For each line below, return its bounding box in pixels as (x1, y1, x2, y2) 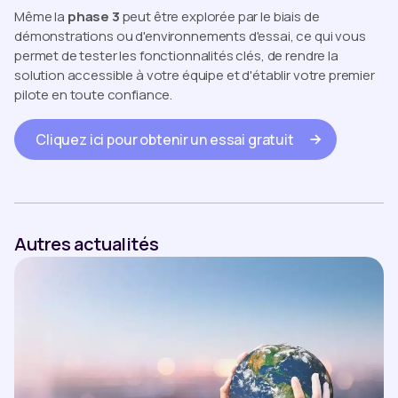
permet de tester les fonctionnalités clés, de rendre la (14, 46, 338, 66)
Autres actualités (14, 232, 159, 257)
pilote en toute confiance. (14, 85, 173, 105)
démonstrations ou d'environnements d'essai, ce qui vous (14, 27, 366, 46)
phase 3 (67, 7, 120, 27)
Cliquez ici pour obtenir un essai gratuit (36, 130, 294, 150)
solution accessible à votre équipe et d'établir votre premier (14, 66, 375, 85)
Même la (14, 7, 68, 27)
